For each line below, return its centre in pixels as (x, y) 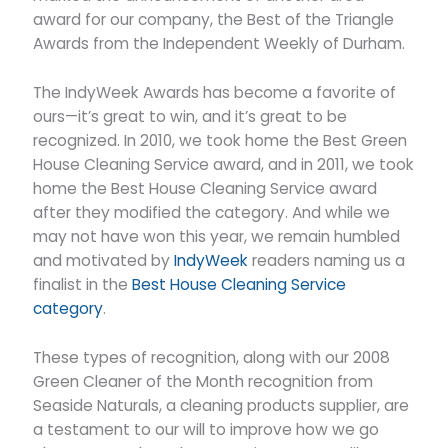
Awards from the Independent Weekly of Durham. (219, 44)
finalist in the (83, 285)
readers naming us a (327, 261)
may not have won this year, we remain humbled (217, 237)
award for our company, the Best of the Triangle (214, 20)
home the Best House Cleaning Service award (205, 189)
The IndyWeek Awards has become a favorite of (215, 93)
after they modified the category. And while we (212, 213)
